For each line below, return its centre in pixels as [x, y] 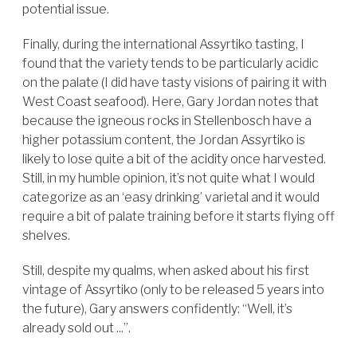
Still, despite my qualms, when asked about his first [166, 271]
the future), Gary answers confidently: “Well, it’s [157, 309]
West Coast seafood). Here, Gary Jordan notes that [171, 102]
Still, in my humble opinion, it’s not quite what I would [169, 178]
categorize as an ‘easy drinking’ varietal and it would [171, 197]
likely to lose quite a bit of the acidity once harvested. [174, 159]
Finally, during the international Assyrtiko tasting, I [163, 44]
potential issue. [66, 9]
